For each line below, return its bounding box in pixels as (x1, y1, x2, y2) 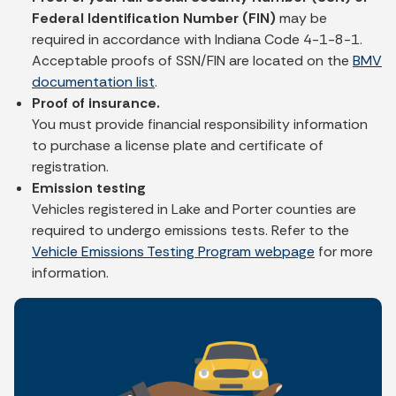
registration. (32, 156, 109, 176)
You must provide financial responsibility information (32, 114, 368, 133)
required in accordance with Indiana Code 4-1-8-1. (32, 29, 362, 49)
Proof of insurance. (32, 93, 160, 112)
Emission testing (32, 178, 146, 197)
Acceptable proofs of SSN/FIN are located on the (32, 50, 353, 70)
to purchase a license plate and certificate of (32, 135, 324, 155)
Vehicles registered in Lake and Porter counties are (32, 199, 356, 218)
